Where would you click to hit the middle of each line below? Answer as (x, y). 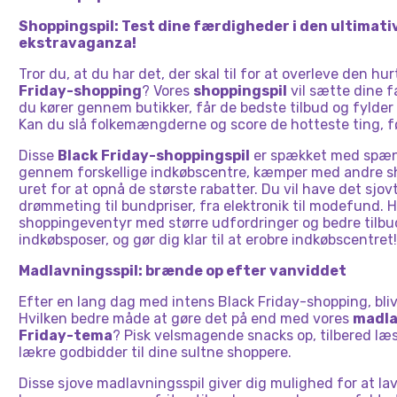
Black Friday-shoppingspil (154, 156)
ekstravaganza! (78, 43)
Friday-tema (66, 335)
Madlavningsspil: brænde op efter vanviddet (183, 271)
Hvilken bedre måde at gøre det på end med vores (186, 319)
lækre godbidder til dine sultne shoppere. (155, 352)
